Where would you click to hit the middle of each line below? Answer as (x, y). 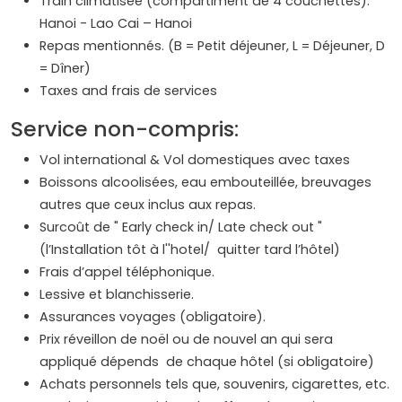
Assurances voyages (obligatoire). (153, 316)
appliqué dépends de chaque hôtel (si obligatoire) (207, 361)
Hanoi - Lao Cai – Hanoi (116, 23)
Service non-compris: (125, 128)
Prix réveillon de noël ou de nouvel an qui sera (186, 339)
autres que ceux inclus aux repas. (148, 204)
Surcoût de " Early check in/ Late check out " (181, 227)
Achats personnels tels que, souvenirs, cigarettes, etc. (214, 384)
